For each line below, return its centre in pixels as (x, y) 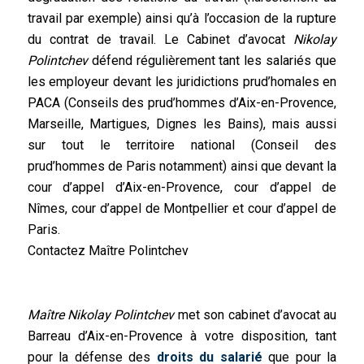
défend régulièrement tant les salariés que (212, 61)
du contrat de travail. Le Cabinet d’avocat (160, 40)
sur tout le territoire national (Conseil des (182, 145)
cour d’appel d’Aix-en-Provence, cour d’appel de (182, 188)
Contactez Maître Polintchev (108, 251)
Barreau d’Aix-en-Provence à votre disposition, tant (182, 336)
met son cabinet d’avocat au (256, 314)
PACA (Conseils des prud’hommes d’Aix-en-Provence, (182, 103)
